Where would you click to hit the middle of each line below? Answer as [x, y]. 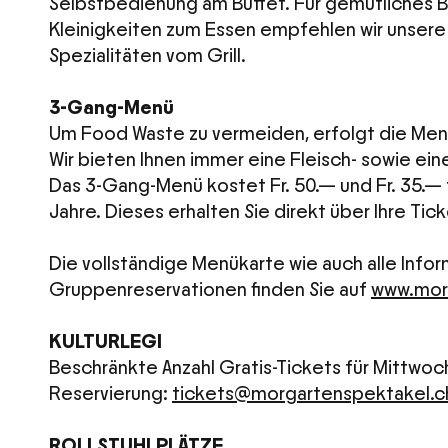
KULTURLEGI [105, 342]
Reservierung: [110, 394]
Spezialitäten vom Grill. [149, 56]
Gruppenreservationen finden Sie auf [210, 290]
